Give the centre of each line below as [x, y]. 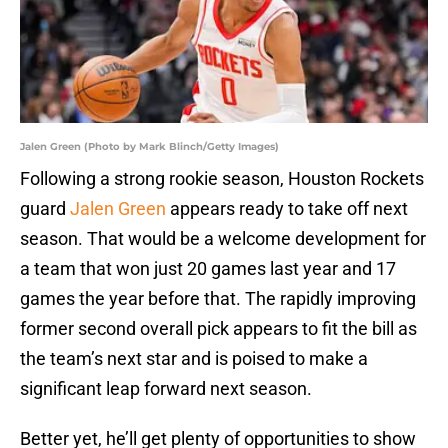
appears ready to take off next [287, 209]
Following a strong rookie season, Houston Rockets [222, 179]
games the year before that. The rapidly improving [218, 299]
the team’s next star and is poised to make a [194, 359]
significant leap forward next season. [166, 389]
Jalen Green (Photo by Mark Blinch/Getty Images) [149, 147]
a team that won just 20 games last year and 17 [208, 269]
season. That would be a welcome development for [223, 239]
